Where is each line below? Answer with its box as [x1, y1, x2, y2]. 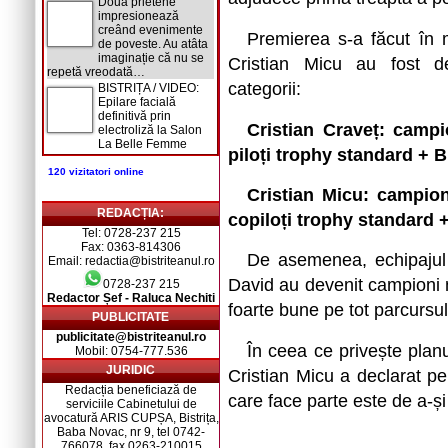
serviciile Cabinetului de [65, 397, 197, 411]
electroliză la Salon [98, 123, 202, 137]
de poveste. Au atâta [98, 37, 208, 51]
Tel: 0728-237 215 [81, 226, 181, 240]
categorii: [228, 79, 301, 99]
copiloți [228, 210, 297, 230]
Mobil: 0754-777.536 [74, 344, 188, 358]
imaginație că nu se [98, 51, 204, 65]
